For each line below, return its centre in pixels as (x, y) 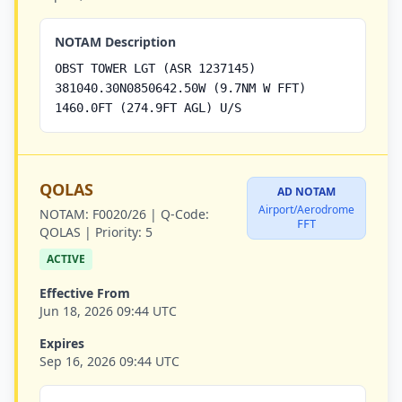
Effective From (85, 293)
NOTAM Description (115, 42)
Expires (62, 343)
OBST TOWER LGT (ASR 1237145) (155, 68)
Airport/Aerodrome (306, 210)
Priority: (118, 232)
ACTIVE (66, 259)
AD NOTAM (306, 192)
